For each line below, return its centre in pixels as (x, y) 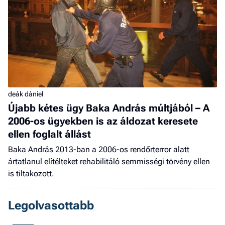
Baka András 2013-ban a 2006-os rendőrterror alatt (99, 150)
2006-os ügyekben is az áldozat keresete (103, 121)
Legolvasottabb (51, 206)
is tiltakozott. (31, 174)
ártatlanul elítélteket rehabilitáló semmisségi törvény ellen (109, 162)
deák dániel (26, 94)
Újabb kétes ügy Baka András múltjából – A (109, 108)
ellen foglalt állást (49, 134)
